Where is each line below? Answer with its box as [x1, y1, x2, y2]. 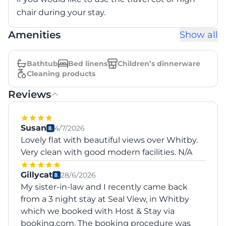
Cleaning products [27, 69, 95, 78]
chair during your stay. [17, 8, 105, 17]
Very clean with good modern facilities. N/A [21, 147, 192, 157]
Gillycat [21, 170, 52, 180]
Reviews [8, 88, 51, 100]
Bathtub [27, 59, 58, 68]
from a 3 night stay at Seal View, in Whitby [21, 194, 189, 204]
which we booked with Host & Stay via [21, 206, 175, 216]
